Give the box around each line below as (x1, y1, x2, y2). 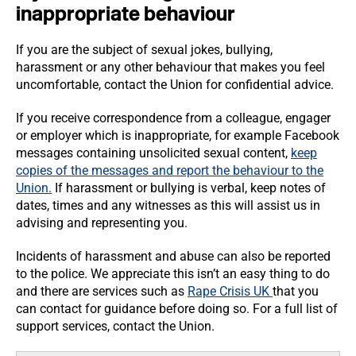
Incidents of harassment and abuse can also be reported (16, 249, 331, 264)
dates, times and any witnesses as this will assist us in (16, 198, 320, 213)
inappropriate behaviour (16, 2, 239, 25)
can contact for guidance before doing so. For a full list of (16, 301, 338, 316)
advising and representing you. (16, 215, 194, 230)
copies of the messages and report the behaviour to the (16, 163, 323, 178)
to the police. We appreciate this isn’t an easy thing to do (16, 266, 330, 281)
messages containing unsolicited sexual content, (16, 145, 291, 161)
